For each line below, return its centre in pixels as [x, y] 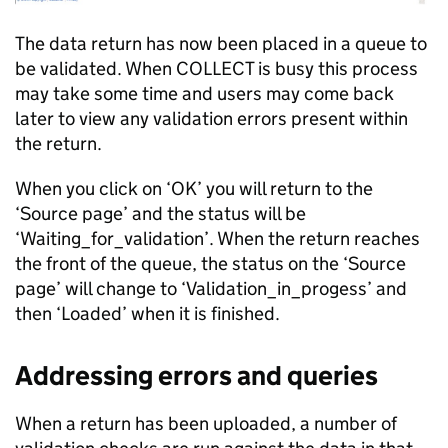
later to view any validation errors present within [211, 118]
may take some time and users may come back [204, 93]
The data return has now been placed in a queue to [221, 43]
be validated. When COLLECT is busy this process [216, 68]
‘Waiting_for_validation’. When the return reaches [217, 238]
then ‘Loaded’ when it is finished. [147, 313]
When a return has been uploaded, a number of [206, 423]
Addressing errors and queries [199, 375]
